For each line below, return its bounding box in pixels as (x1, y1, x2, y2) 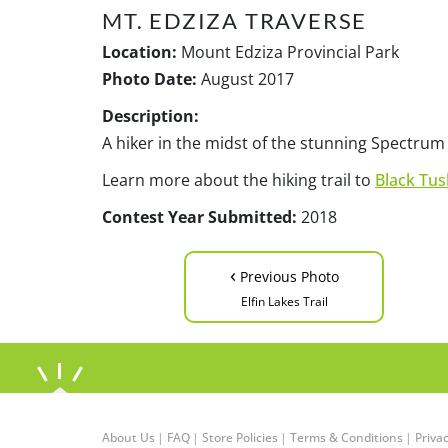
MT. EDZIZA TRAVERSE (102, 7, 368, 34)
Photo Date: (102, 68, 197, 90)
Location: (102, 41, 177, 63)
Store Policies (202, 429, 278, 446)
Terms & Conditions (290, 429, 403, 446)
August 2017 (197, 68, 294, 90)
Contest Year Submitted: (102, 206, 297, 228)
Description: (102, 105, 199, 127)
